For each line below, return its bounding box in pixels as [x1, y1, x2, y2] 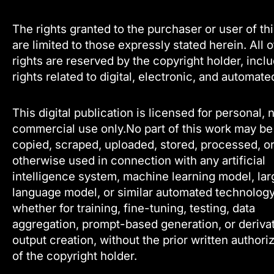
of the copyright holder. [12, 248, 137, 263]
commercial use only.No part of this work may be [12, 121, 273, 136]
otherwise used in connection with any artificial [12, 153, 265, 168]
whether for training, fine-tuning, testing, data [12, 201, 255, 215]
